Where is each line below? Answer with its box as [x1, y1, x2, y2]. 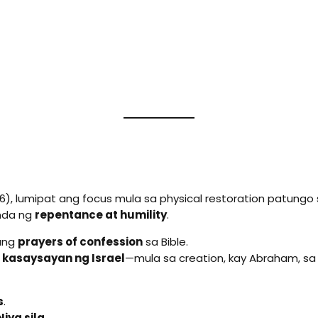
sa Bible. [143, 234, 188, 250]
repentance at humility [35, 207, 167, 223]
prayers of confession [18, 234, 143, 250]
